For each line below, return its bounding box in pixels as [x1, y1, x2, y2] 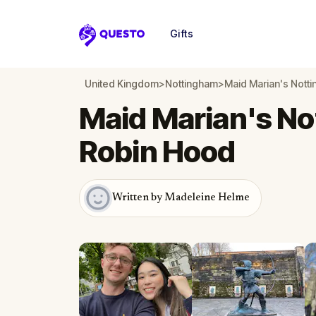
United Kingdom [85, 78, 159, 90]
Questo [78, 35, 121, 50]
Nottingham [165, 78, 218, 90]
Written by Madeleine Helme [112, 193, 250, 203]
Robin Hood [79, 133, 236, 169]
